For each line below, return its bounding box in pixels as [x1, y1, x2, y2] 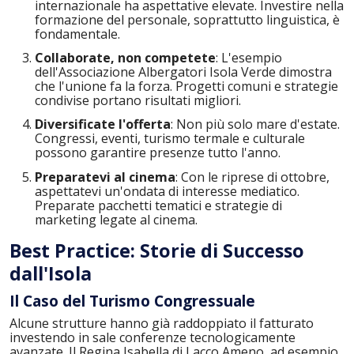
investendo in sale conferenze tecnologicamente [9, 329, 296, 347]
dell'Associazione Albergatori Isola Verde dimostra [35, 62, 332, 81]
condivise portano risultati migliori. [35, 91, 241, 109]
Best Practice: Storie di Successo [9, 237, 304, 263]
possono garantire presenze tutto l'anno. [35, 144, 281, 162]
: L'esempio [216, 48, 282, 66]
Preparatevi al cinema [35, 168, 175, 186]
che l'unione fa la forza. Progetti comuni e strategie [35, 77, 338, 95]
